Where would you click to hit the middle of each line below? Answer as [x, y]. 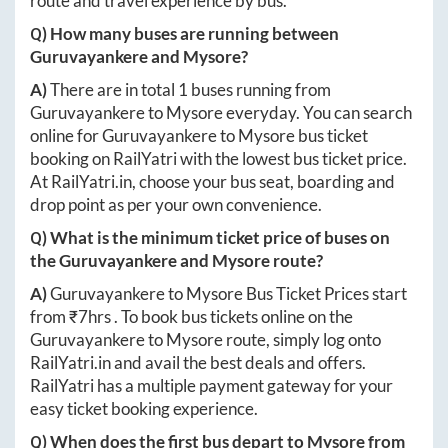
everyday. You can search [317, 112]
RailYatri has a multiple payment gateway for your [211, 385]
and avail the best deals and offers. [238, 362]
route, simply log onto [302, 339]
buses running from [259, 89]
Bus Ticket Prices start [325, 293]
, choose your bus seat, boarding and [263, 181]
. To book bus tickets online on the [233, 316]
